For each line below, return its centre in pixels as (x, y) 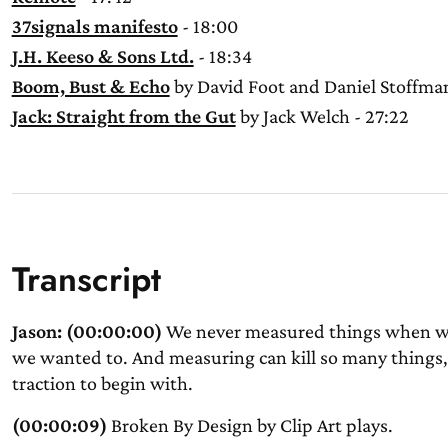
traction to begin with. (102, 383)
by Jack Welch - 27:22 (322, 116)
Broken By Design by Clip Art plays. (249, 425)
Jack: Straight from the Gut (123, 116)
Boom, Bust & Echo (90, 86)
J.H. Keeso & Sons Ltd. (102, 56)
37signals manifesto (94, 26)
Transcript (86, 279)
